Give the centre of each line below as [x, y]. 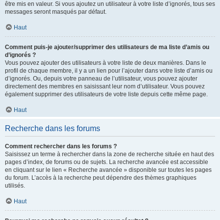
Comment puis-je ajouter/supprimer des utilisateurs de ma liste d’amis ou [107, 47]
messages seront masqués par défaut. [56, 12]
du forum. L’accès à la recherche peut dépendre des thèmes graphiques [101, 178]
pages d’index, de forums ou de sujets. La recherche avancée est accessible [107, 162]
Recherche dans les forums [53, 128]
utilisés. [15, 186]
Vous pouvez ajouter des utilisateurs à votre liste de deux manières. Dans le [106, 63]
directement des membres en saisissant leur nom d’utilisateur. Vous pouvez [105, 86]
